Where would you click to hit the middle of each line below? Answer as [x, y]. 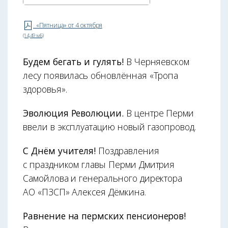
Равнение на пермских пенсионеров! [105, 216]
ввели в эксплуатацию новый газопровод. [109, 127]
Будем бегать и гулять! [75, 62]
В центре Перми [160, 113]
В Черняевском [158, 62]
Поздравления [129, 151]
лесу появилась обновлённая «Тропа [101, 76]
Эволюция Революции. [75, 113]
